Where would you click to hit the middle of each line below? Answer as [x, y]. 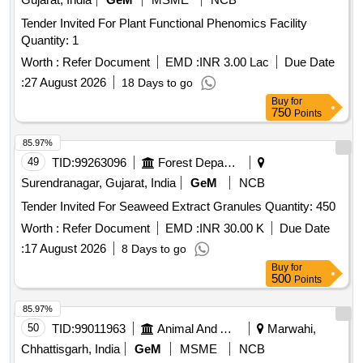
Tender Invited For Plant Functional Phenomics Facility [164, 23]
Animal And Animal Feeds [226, 329]
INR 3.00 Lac [234, 62]
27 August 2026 [65, 83]
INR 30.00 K [232, 228]
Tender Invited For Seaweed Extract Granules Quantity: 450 [300, 207]
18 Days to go [157, 83]
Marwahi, [290, 329]
